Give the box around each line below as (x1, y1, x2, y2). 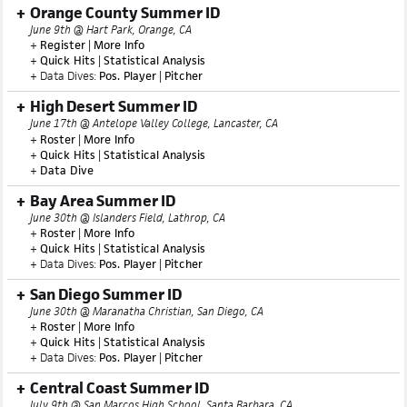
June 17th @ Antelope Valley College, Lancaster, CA (30, 152, 278, 167)
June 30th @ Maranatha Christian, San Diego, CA (30, 340, 263, 355)
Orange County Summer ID (30, 39, 220, 59)
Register (40, 74, 85, 89)
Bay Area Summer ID (30, 227, 175, 247)
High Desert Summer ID (30, 133, 197, 153)
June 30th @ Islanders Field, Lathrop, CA (30, 246, 225, 262)
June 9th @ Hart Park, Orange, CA (30, 58, 192, 74)
